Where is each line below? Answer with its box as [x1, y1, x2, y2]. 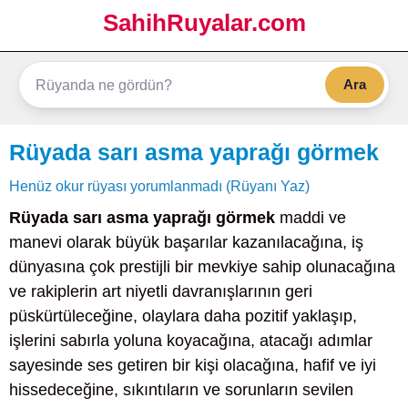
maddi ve [275, 209, 346, 227]
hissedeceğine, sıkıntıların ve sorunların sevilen [9, 381, 353, 399]
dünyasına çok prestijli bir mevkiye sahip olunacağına [9, 258, 395, 276]
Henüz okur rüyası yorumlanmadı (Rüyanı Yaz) [9, 178, 310, 194]
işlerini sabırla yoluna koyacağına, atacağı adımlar [9, 331, 372, 350]
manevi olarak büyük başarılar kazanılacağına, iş [9, 233, 363, 251]
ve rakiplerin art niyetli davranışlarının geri [9, 282, 312, 301]
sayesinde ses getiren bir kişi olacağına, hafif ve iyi [9, 356, 376, 374]
